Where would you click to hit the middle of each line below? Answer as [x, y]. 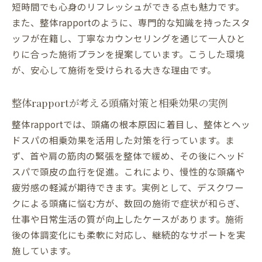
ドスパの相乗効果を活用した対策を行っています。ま [123, 140]
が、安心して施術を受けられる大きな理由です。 [114, 70]
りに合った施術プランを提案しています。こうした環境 [128, 54]
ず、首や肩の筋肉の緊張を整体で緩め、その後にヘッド [128, 156]
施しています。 [44, 251]
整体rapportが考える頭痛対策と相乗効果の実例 [120, 103]
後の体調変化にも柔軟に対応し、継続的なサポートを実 [129, 235]
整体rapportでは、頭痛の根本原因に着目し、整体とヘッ [131, 124]
